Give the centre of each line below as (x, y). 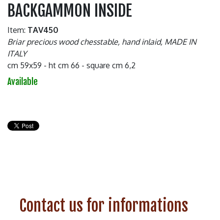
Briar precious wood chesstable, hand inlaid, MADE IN (102, 41)
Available (23, 81)
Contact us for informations (104, 206)
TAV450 (43, 30)
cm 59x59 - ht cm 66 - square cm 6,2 (71, 65)
